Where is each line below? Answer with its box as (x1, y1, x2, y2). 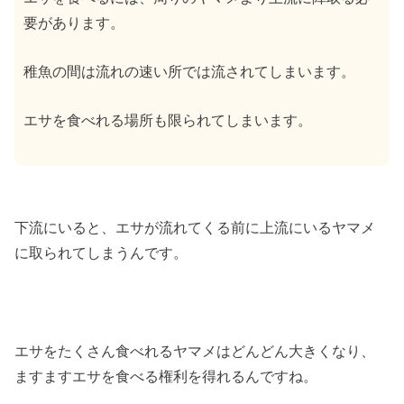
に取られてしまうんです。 (14, 243, 188, 261)
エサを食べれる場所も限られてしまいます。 (23, 112, 313, 129)
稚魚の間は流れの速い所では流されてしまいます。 (23, 62, 356, 79)
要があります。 (23, 14, 125, 31)
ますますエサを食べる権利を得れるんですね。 (14, 367, 318, 384)
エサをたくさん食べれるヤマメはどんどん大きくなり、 (14, 342, 376, 359)
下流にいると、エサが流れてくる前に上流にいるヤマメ (14, 218, 376, 235)
